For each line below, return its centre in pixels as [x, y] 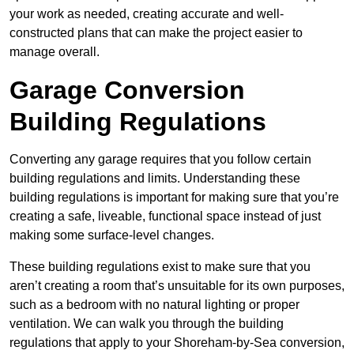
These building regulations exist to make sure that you [160, 267]
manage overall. [55, 52]
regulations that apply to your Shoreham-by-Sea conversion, [177, 343]
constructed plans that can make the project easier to [156, 33]
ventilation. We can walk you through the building [147, 324]
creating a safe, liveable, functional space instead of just [165, 217]
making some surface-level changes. [112, 235]
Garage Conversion [127, 90]
